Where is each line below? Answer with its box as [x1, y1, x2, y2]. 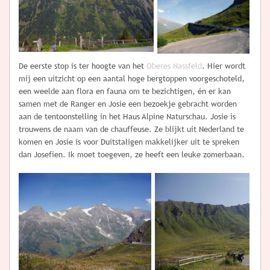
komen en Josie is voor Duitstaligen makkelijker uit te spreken [19, 137, 239, 147]
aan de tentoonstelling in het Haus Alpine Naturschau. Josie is [19, 112, 236, 122]
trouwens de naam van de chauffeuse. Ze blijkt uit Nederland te [19, 125, 244, 134]
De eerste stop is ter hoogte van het [19, 61, 146, 71]
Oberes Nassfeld [146, 61, 202, 71]
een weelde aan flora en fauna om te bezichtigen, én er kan [19, 87, 231, 96]
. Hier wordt [202, 61, 245, 71]
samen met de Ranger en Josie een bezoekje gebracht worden [19, 99, 237, 109]
